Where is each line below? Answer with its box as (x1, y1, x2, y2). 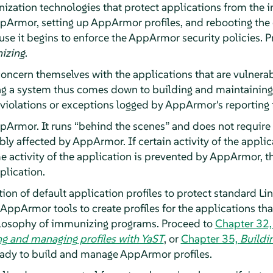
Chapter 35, (180, 231, 240, 246)
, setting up (36, 15, 91, 29)
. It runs (36, 118, 74, 133)
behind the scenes (78, 118, 165, 133)
